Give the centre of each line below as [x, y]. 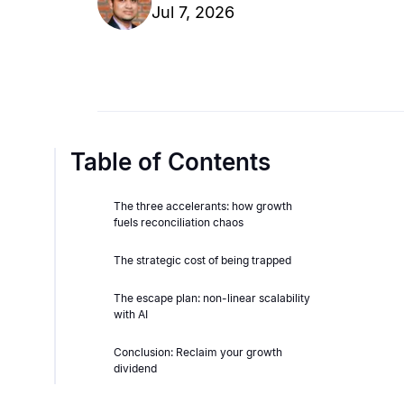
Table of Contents [170, 162]
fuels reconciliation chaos [179, 223]
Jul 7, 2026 [193, 12]
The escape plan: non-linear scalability [212, 298]
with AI [131, 315]
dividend [135, 369]
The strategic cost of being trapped [202, 261]
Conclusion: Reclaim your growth [198, 353]
